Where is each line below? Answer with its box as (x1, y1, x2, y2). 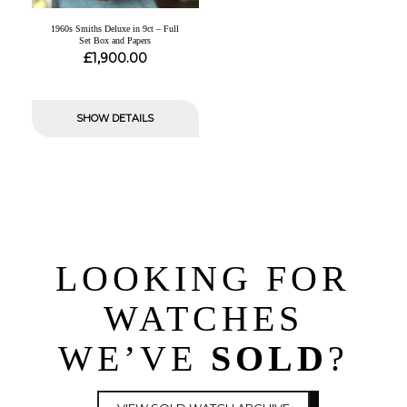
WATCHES (103, 298, 303, 340)
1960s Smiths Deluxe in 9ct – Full (51, 23, 180, 34)
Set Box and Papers (79, 35, 152, 45)
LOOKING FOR (55, 258, 352, 300)
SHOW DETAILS (76, 111, 154, 124)
